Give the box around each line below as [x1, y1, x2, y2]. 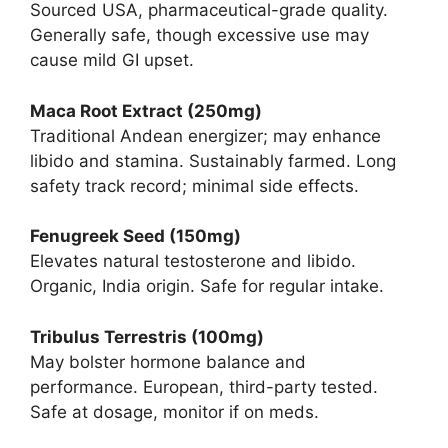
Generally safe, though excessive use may [30, 25, 369, 46]
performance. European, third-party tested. [30, 376, 378, 397]
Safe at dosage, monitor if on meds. [30, 401, 319, 422]
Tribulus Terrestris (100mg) [30, 326, 264, 347]
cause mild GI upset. [30, 50, 194, 71]
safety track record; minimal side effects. [30, 175, 359, 196]
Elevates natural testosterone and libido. [30, 251, 356, 272]
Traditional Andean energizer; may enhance [30, 125, 381, 146]
